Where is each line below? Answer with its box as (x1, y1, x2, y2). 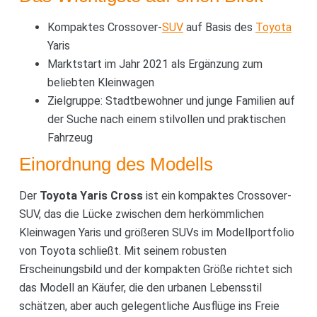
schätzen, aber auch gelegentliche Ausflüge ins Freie (18, 299, 279, 313)
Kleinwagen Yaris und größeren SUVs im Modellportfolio (18, 225, 294, 239)
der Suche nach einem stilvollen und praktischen (47, 112, 286, 126)
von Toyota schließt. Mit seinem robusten (18, 243, 226, 258)
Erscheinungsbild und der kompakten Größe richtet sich (18, 262, 292, 276)
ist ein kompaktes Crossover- (142, 188, 292, 202)
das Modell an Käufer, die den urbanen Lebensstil (18, 280, 262, 294)
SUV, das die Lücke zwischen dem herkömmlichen (18, 207, 264, 221)
